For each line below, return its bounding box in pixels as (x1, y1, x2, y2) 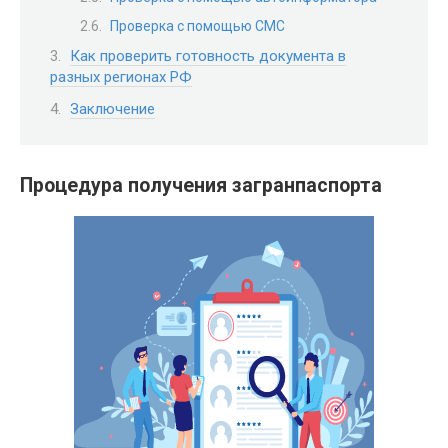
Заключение (70, 99, 155, 118)
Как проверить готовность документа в (70, 47, 346, 66)
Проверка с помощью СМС (110, 17, 285, 34)
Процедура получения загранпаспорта (20, 174, 382, 198)
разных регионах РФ (50, 68, 192, 87)
